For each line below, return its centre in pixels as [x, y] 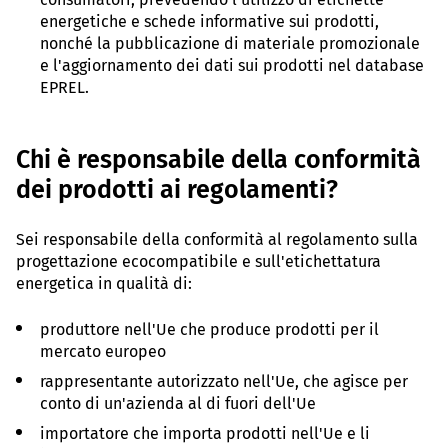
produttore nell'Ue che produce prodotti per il [209, 329]
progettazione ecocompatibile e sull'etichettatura [198, 261]
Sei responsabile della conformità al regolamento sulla [217, 239]
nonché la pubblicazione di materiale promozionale [230, 43]
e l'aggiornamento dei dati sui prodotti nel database [232, 65]
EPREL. [64, 87]
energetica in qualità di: [104, 283]
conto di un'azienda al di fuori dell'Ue [178, 403]
